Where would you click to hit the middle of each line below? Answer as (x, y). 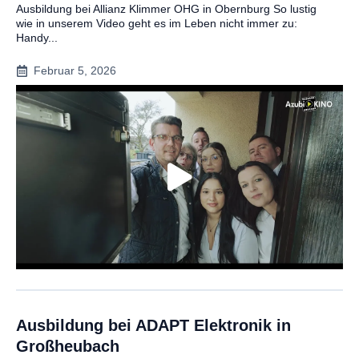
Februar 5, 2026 (75, 71)
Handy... (37, 38)
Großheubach (68, 346)
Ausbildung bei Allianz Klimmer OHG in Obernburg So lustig (166, 9)
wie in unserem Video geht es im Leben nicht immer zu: (157, 24)
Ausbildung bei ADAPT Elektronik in (153, 325)
